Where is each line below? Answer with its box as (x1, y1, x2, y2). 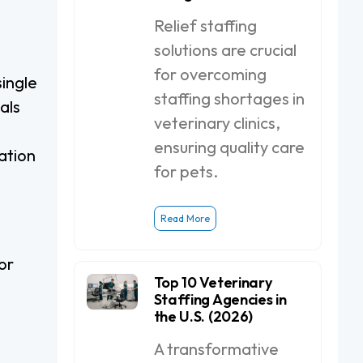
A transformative (153, 339, 279, 359)
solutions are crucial (153, 40, 297, 60)
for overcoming (153, 64, 267, 84)
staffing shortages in (153, 88, 305, 109)
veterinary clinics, (153, 113, 280, 133)
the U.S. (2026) (153, 307, 253, 326)
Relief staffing (153, 15, 257, 36)
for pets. (153, 161, 218, 181)
